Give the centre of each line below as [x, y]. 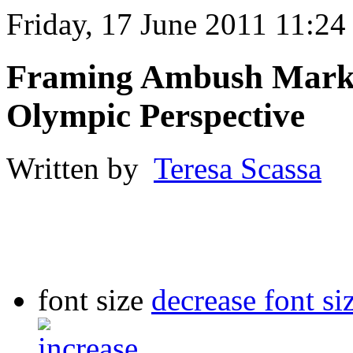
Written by [80, 168]
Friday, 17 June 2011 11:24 [176, 24]
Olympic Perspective [156, 115]
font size [91, 299]
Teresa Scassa [238, 168]
